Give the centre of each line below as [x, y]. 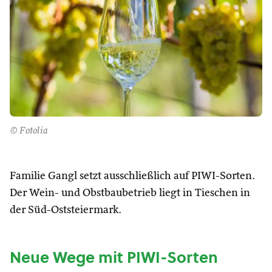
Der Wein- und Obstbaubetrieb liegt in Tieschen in [130, 193]
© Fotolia [29, 131]
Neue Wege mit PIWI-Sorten [114, 257]
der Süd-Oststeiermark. [66, 210]
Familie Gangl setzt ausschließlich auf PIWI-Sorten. [132, 176]
